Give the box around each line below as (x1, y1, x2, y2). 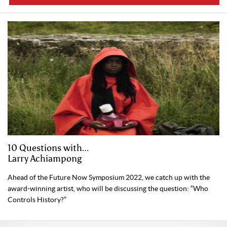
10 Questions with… (8, 142, 89, 154)
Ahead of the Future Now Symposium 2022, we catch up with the (8, 173, 210, 181)
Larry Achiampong (8, 153, 82, 164)
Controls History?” (8, 195, 66, 204)
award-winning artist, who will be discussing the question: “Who (8, 184, 208, 193)
